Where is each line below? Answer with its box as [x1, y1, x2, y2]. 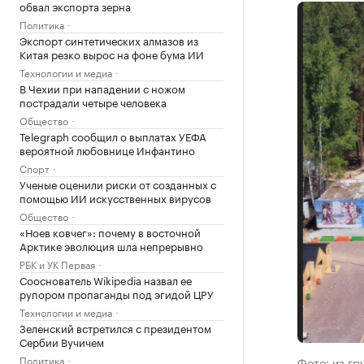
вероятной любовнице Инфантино [19, 141, 195, 158]
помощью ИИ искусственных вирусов [19, 189, 211, 206]
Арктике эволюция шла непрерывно [19, 237, 203, 253]
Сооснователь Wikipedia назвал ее [19, 271, 192, 288]
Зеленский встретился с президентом [19, 319, 211, 336]
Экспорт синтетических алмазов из [19, 32, 198, 48]
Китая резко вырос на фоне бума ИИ [19, 45, 204, 62]
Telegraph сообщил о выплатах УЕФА [19, 128, 206, 144]
